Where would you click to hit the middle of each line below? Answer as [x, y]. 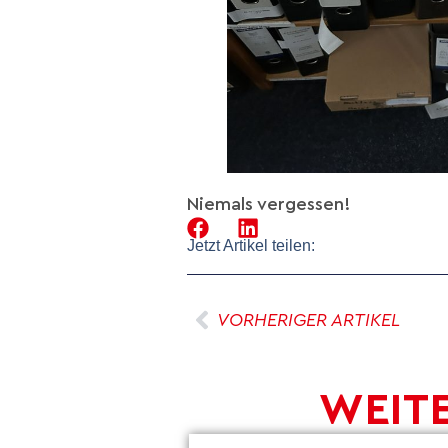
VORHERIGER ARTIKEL [308, 319]
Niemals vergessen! [268, 204]
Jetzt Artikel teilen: [251, 245]
